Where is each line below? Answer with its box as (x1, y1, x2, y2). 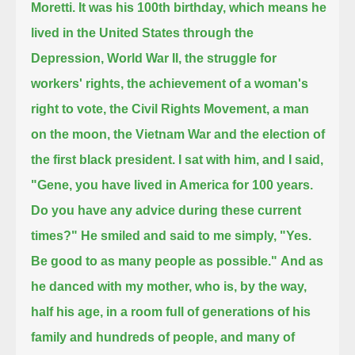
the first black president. (31, 152, 176, 166)
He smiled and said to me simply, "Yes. (81, 228, 312, 242)
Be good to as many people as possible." (31, 254, 278, 268)
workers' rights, (31, 76, 124, 90)
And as (281, 254, 324, 268)
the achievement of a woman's (127, 76, 309, 90)
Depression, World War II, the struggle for (31, 51, 277, 65)
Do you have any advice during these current (31, 203, 302, 217)
